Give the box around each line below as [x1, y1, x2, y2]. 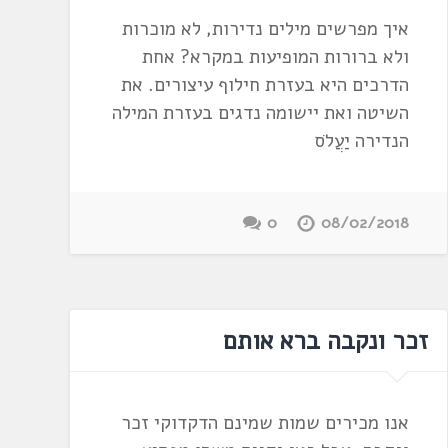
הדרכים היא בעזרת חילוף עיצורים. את [121, 71, 410, 98]
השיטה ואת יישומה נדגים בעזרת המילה [112, 99, 410, 126]
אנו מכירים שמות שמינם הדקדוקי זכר [121, 410, 410, 437]
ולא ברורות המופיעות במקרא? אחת [142, 43, 410, 70]
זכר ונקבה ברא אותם [222, 323, 428, 358]
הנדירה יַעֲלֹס [314, 127, 410, 154]
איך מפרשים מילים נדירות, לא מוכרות [122, 15, 410, 42]
